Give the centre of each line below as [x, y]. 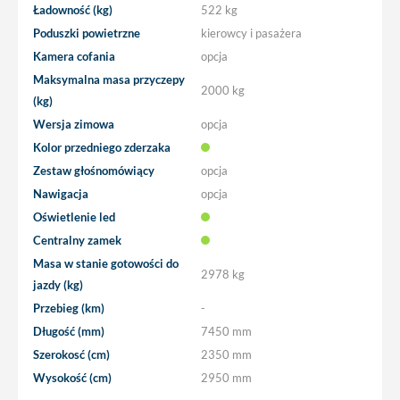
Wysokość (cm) [72, 377]
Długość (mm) [69, 331]
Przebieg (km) [69, 308]
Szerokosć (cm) [71, 354]
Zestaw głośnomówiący [94, 170]
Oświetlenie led [74, 217]
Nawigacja [61, 193]
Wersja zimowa [74, 124]
